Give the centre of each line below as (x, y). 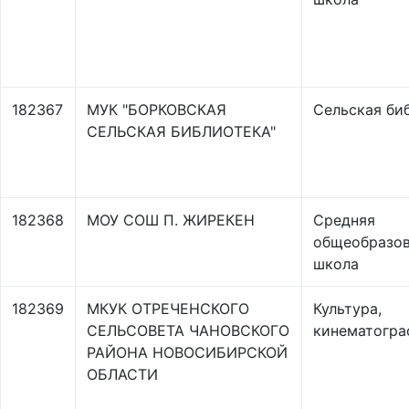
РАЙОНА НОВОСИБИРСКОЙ (187, 352)
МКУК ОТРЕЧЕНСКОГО (168, 309)
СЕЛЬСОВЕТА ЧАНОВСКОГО (188, 330)
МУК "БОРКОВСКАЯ (157, 110)
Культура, (347, 309)
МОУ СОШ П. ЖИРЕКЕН (171, 220)
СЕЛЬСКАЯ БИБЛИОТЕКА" (181, 131)
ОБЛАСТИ (122, 374)
